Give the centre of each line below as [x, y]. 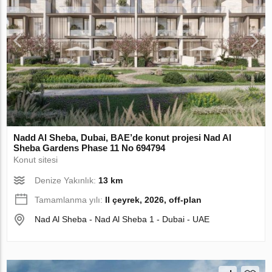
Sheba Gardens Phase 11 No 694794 [90, 148]
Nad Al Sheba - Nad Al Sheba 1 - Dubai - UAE [122, 219]
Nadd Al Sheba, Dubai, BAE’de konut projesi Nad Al [123, 137]
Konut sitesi [36, 159]
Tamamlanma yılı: [70, 199]
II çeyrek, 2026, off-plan [154, 199]
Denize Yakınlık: [67, 180]
